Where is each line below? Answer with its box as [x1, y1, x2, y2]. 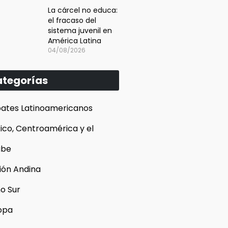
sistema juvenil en [48, 25, 112, 36]
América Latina [48, 36, 101, 46]
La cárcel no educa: [48, 5, 118, 15]
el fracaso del [48, 15, 96, 25]
